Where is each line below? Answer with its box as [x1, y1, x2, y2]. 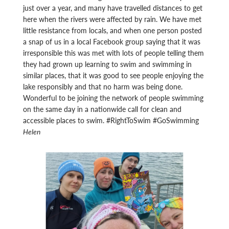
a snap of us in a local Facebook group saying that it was [23, 36, 201, 47]
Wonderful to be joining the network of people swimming [23, 92, 204, 103]
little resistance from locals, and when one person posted [23, 25, 202, 35]
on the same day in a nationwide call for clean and [23, 103, 182, 114]
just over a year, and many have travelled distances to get [23, 2, 203, 13]
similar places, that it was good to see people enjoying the [23, 70, 204, 80]
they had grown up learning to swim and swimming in [23, 58, 192, 69]
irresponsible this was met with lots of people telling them [23, 47, 204, 58]
